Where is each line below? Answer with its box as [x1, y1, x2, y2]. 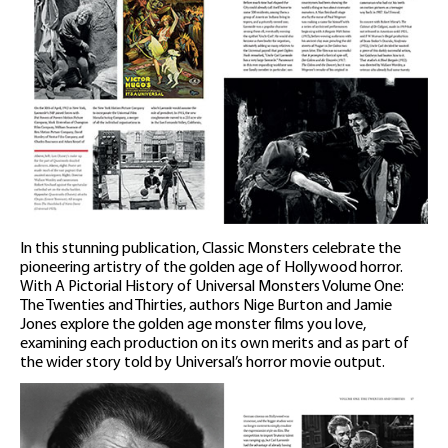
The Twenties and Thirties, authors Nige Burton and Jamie [20, 297, 392, 314]
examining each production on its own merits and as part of [20, 335, 409, 352]
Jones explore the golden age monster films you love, [20, 316, 366, 333]
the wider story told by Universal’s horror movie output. [20, 354, 385, 371]
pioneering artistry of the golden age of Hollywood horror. [20, 259, 403, 276]
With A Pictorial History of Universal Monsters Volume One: [20, 278, 404, 295]
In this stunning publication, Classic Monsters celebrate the [20, 240, 401, 257]
